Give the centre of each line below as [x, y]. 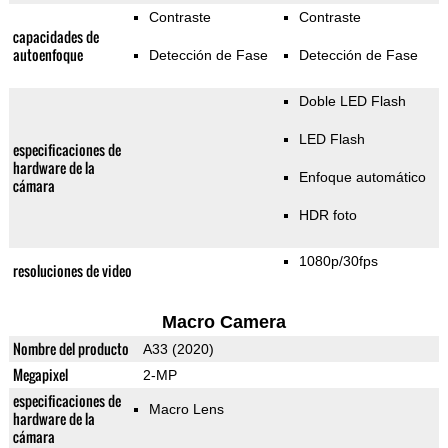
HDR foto [327, 215]
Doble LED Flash [352, 101]
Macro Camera [223, 322]
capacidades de [55, 37]
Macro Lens [186, 409]
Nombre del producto [70, 349]
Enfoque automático [362, 177]
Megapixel [40, 375]
